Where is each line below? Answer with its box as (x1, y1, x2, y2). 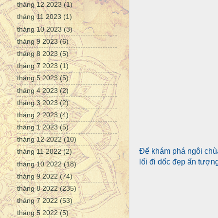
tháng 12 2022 (17, 135, 62, 144)
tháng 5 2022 (17, 209, 58, 217)
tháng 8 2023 (17, 49, 58, 57)
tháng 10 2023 (17, 25, 62, 33)
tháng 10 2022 (17, 160, 62, 168)
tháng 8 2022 (17, 184, 58, 193)
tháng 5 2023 (17, 74, 58, 82)
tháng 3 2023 (17, 98, 58, 107)
